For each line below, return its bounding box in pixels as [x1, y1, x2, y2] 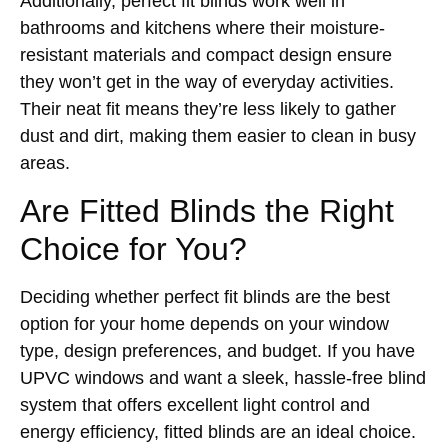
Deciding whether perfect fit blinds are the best [20, 286, 390, 307]
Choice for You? [20, 230, 247, 267]
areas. [20, 153, 70, 174]
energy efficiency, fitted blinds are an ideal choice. [20, 421, 416, 442]
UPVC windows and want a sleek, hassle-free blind [20, 367, 426, 388]
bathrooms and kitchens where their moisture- [20, 18, 385, 39]
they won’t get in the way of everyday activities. [20, 72, 394, 93]
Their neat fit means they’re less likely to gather [20, 99, 396, 120]
